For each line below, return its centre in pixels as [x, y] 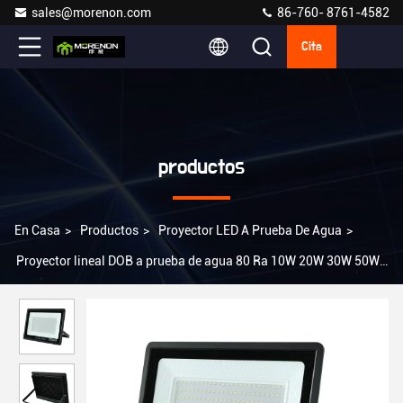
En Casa [37, 230]
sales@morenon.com [91, 13]
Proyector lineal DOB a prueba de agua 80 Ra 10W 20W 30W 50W [198, 261]
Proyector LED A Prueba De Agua [250, 230]
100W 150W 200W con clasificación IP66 [129, 291]
